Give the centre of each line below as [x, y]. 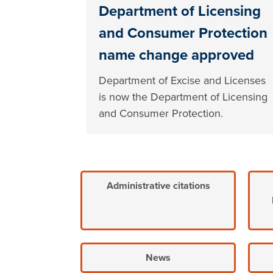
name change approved [177, 55]
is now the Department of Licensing [183, 97]
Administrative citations [158, 186]
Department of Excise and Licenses [183, 81]
